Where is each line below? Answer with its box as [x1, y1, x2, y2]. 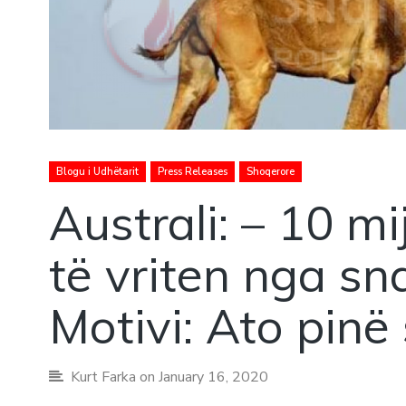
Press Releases [157, 164, 227, 179]
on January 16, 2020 [135, 366, 268, 387]
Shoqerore [246, 164, 295, 179]
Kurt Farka [70, 366, 136, 387]
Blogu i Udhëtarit [55, 164, 139, 179]
